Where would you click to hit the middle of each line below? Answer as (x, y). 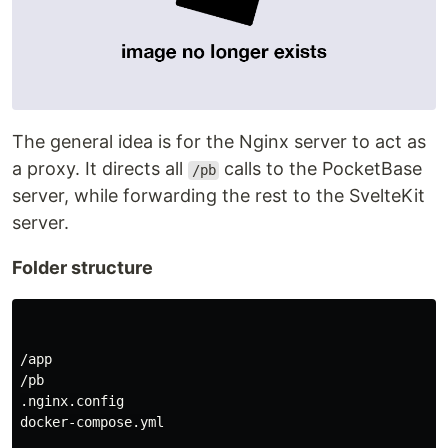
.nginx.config (72, 401)
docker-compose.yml (92, 422)
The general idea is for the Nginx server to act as (219, 142)
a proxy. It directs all (100, 169)
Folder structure (82, 268)
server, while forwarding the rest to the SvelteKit (218, 196)
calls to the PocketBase (321, 169)
